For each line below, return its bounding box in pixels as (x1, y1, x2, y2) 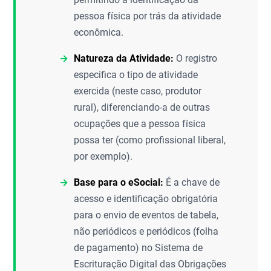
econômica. (74, 27, 124, 38)
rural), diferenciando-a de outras (74, 102, 211, 113)
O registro (174, 53, 218, 64)
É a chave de (163, 177, 220, 188)
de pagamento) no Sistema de (74, 242, 203, 253)
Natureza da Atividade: (74, 53, 174, 64)
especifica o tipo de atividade (74, 69, 198, 80)
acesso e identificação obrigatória (74, 193, 218, 204)
